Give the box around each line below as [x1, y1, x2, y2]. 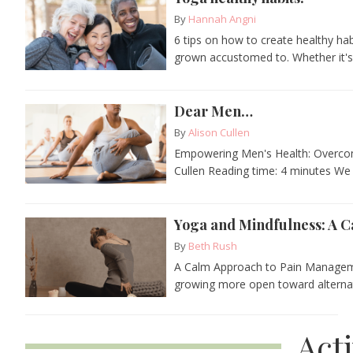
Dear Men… [174, 101, 254, 121]
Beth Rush [188, 238, 238, 253]
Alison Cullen [188, 124, 251, 139]
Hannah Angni [188, 11, 257, 26]
